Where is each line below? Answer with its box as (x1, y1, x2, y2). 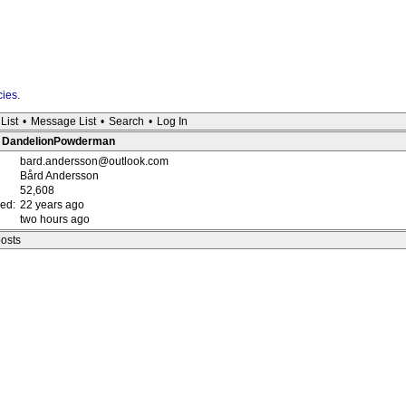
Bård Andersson (20, 169, 99, 182)
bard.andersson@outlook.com (20, 155, 169, 168)
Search (109, 115, 144, 128)
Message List (31, 115, 96, 128)
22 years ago (20, 198, 84, 211)
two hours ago (20, 213, 90, 226)
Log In (157, 115, 188, 128)
